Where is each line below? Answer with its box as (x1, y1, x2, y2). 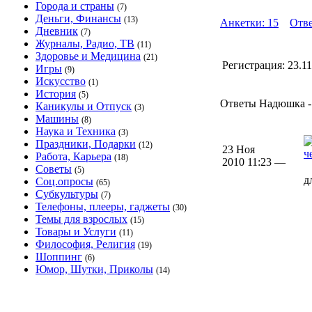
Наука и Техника (36, 125, 116, 137)
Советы (36, 163, 72, 175)
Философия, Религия (36, 238, 135, 250)
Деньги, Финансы (36, 13, 121, 24)
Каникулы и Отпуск (36, 100, 132, 112)
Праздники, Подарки (36, 138, 136, 150)
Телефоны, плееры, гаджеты (36, 201, 170, 212)
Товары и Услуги (36, 226, 116, 237)
